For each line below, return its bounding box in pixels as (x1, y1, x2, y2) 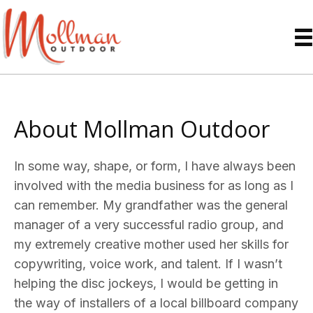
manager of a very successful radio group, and (14, 217, 284, 233)
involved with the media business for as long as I (14, 178, 293, 194)
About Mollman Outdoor (14, 114, 270, 145)
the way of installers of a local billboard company (14, 296, 298, 311)
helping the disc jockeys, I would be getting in (14, 276, 278, 291)
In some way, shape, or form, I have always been (14, 159, 296, 174)
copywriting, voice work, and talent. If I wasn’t (14, 256, 282, 272)
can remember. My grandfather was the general (14, 198, 288, 213)
